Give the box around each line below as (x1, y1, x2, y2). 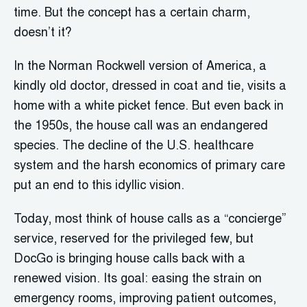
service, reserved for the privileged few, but (14, 234, 254, 246)
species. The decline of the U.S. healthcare (14, 140, 254, 153)
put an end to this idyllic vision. (14, 180, 184, 193)
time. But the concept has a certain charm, (14, 8, 250, 20)
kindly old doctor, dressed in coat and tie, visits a (14, 81, 286, 93)
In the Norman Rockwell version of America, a (14, 61, 267, 73)
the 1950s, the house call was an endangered (14, 121, 268, 133)
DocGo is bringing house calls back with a (14, 254, 245, 266)
